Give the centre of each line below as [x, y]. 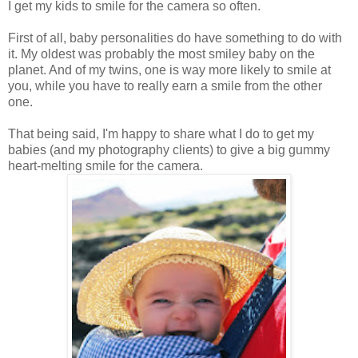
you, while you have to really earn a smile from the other [165, 86]
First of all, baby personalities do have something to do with [175, 38]
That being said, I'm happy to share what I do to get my [161, 133]
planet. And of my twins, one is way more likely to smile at [169, 70]
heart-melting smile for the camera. [105, 165]
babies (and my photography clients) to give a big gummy [169, 149]
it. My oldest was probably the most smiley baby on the [161, 54]
